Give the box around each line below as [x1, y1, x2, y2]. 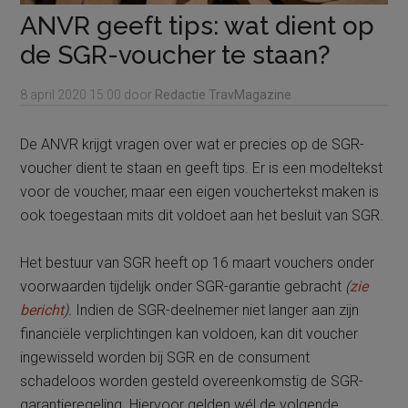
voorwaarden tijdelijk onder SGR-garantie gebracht [20, 278, 346, 295]
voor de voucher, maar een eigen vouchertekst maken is [20, 183, 380, 200]
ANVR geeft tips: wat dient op [20, 11, 375, 41]
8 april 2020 [20, 87, 87, 102]
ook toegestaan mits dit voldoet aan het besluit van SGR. [20, 207, 384, 224]
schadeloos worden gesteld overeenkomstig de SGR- [20, 372, 364, 390]
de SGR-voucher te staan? [20, 40, 331, 70]
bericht [20, 301, 65, 319]
